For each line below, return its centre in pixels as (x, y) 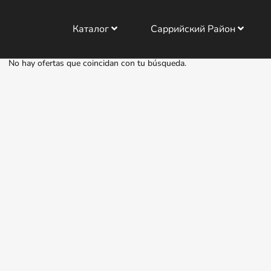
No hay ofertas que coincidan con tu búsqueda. (97, 63)
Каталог (92, 29)
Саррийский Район (194, 29)
